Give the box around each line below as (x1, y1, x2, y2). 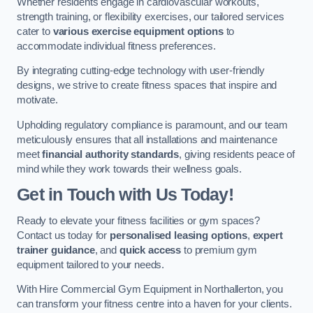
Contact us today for (17, 229, 110, 241)
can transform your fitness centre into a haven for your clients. (17, 298, 292, 310)
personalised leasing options (109, 229, 247, 241)
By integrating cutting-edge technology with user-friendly (17, 65, 265, 77)
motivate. (17, 94, 58, 106)
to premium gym (181, 244, 257, 256)
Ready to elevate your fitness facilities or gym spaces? (17, 214, 261, 226)
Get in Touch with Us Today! (17, 185, 233, 205)
